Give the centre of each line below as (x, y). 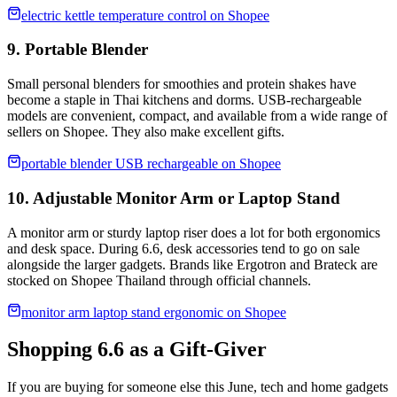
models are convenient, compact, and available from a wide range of (197, 116)
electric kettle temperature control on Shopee (145, 15)
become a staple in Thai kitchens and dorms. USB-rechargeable (184, 100)
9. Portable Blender (78, 50)
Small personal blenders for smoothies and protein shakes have (182, 84)
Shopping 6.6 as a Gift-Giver (137, 350)
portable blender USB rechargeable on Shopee (151, 164)
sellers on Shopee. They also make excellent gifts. (146, 132)
